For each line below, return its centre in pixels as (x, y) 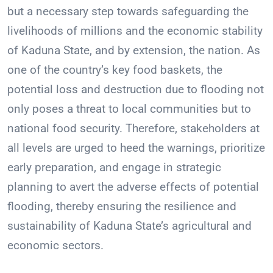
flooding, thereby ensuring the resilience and (122, 207)
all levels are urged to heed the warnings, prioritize (136, 148)
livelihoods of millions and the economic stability (135, 31)
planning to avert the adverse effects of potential (133, 187)
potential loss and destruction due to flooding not (136, 90)
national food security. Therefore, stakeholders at (133, 129)
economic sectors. (55, 246)
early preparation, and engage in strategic (114, 168)
